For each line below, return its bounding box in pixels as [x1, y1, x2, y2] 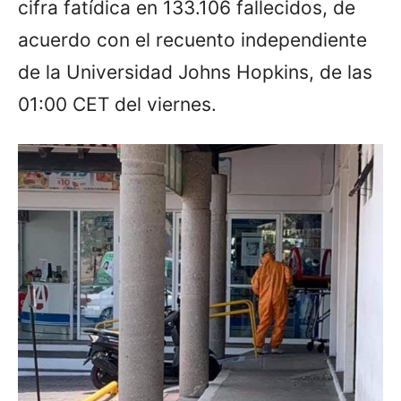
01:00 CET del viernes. [18, 93, 217, 116]
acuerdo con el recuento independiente [18, 29, 367, 52]
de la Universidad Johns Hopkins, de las [18, 61, 372, 84]
